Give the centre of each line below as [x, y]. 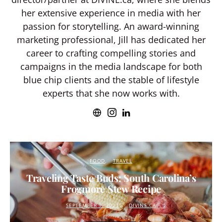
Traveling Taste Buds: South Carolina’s [111, 177]
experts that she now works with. [111, 93]
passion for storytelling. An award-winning [111, 26]
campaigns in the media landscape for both [111, 66]
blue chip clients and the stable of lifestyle [111, 80]
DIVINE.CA [142, 205]
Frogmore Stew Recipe [111, 188]
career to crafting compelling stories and [111, 53]
